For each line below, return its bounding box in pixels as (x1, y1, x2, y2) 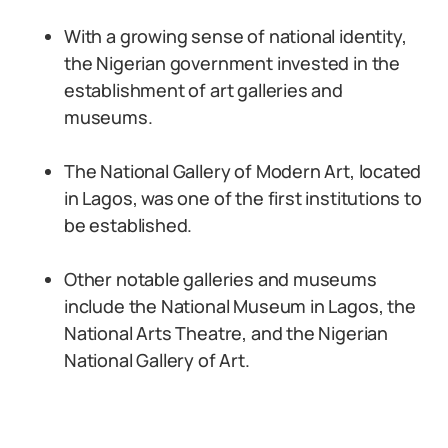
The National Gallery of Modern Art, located (64, 159, 422, 183)
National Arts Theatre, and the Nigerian (64, 321, 388, 345)
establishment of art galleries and (64, 78, 343, 102)
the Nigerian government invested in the (64, 51, 400, 75)
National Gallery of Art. (64, 348, 250, 372)
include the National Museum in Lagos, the (64, 294, 416, 318)
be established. (64, 213, 193, 237)
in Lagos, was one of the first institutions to (64, 186, 422, 210)
